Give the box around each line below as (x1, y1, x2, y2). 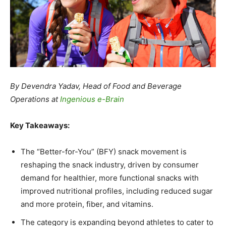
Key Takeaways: (10, 120, 71, 130)
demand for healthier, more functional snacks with (21, 173, 199, 183)
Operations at (10, 94, 60, 104)
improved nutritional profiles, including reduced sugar (21, 186, 213, 196)
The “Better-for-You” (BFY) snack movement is (21, 146, 187, 156)
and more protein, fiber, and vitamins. (21, 199, 153, 209)
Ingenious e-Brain (60, 94, 124, 104)
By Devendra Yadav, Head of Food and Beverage (10, 81, 182, 91)
